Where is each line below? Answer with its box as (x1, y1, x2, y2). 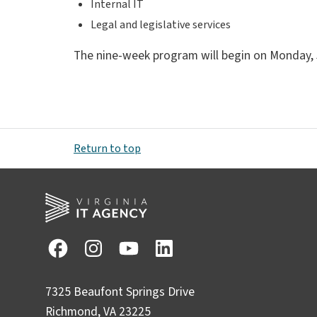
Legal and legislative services (91, 16, 231, 33)
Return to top (74, 141, 141, 157)
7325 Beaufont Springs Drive (45, 283, 195, 301)
